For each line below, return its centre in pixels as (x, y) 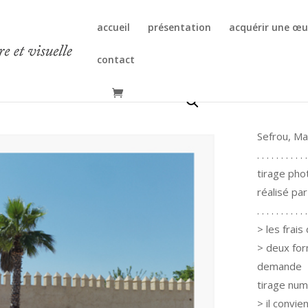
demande (280, 266)
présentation (180, 27)
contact (116, 59)
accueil (114, 27)
